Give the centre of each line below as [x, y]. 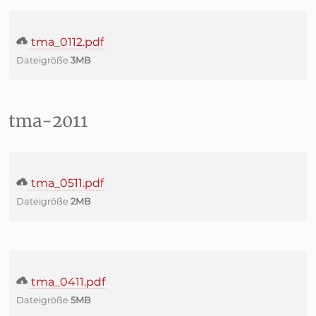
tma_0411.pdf [67, 282]
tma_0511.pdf [66, 183]
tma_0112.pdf [66, 42]
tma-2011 [48, 121]
